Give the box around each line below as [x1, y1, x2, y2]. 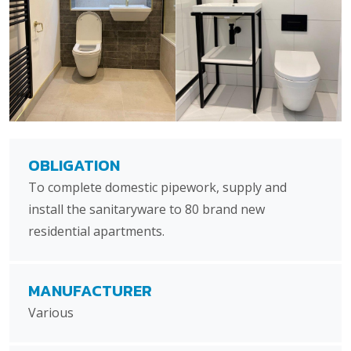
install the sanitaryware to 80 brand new [28, 201, 265, 219]
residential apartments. [28, 223, 165, 241]
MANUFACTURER [28, 279, 152, 303]
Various [28, 304, 74, 322]
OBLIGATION [28, 154, 120, 178]
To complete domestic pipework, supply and [28, 179, 287, 197]
